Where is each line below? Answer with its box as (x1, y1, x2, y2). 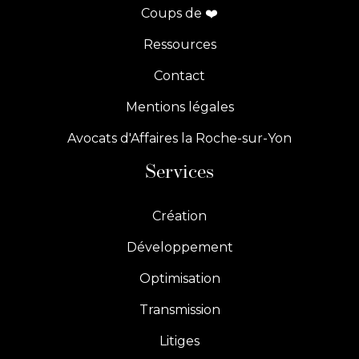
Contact (154, 68, 205, 83)
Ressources (143, 37, 216, 52)
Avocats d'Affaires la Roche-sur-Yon (67, 131, 292, 146)
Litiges (159, 333, 200, 349)
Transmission (139, 302, 220, 317)
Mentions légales (125, 99, 234, 115)
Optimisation (139, 271, 220, 286)
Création (152, 208, 207, 224)
